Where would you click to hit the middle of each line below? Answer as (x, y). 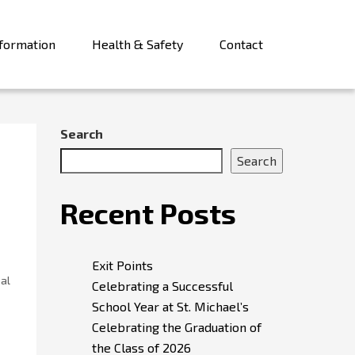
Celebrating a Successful (162, 286)
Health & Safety (137, 44)
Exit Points (122, 265)
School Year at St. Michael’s (170, 306)
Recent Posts (148, 213)
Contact (241, 44)
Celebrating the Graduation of (177, 327)
